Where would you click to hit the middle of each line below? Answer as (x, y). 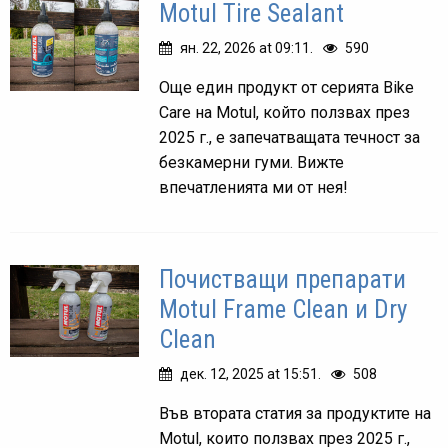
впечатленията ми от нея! (254, 187)
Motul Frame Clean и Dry (283, 309)
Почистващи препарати (283, 279)
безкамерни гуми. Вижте (252, 162)
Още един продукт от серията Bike (287, 87)
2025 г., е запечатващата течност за (290, 137)
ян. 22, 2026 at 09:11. (247, 48)
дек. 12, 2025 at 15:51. (251, 374)
